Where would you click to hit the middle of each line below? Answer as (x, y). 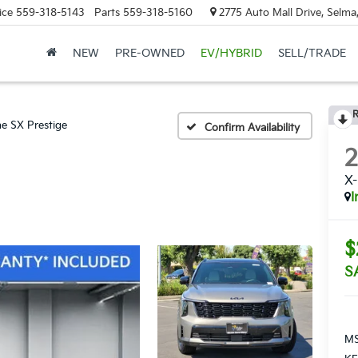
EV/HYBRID (231, 54)
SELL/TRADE (312, 54)
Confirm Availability (252, 127)
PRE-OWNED (149, 54)
